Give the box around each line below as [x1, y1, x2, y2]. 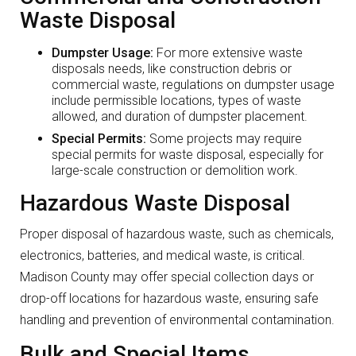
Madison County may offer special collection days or [20, 269, 314, 285]
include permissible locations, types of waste [52, 93, 301, 109]
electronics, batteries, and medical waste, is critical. [20, 248, 305, 264]
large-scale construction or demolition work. [52, 163, 298, 179]
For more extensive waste [153, 45, 303, 61]
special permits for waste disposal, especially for [52, 147, 323, 163]
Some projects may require [146, 131, 302, 147]
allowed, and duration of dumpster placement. [52, 109, 308, 125]
